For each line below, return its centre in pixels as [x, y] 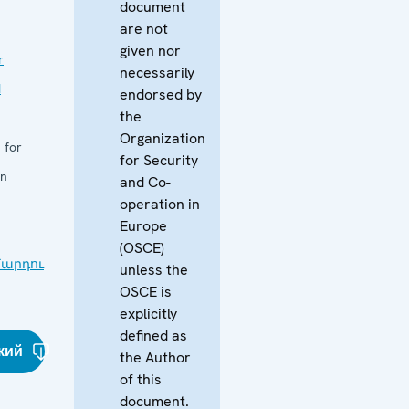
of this [141, 379]
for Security [159, 160]
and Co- [145, 182]
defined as [153, 335]
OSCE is [146, 291]
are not [144, 28]
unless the [154, 269]
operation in [160, 204]
